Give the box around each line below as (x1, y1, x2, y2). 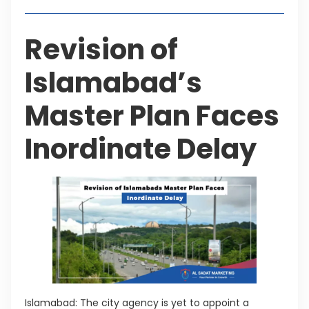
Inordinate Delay (25, 129, 257, 168)
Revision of (25, 30, 178, 69)
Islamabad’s (25, 63, 202, 102)
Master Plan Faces (25, 96, 279, 135)
